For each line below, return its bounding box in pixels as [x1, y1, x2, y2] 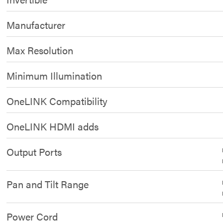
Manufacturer [6, 17, 66, 32]
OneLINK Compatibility [6, 94, 108, 108]
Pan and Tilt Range [6, 177, 89, 191]
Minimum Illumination [6, 68, 103, 83]
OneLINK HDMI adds [6, 119, 99, 133]
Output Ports [6, 144, 62, 159]
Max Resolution [6, 43, 74, 57]
